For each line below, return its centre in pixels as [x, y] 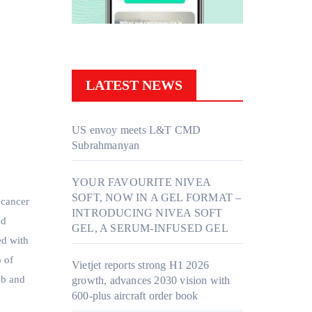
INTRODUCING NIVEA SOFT [147, 213]
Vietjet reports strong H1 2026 [140, 265]
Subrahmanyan [106, 146]
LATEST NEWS [134, 85]
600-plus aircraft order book [135, 296]
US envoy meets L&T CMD [136, 130]
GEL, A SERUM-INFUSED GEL [150, 228]
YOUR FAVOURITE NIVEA [141, 182]
